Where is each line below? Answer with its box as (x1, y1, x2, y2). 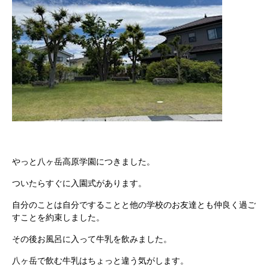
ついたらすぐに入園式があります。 (12, 178, 147, 188)
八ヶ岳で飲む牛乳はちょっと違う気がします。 (12, 256, 189, 265)
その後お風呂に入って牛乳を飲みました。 (12, 234, 172, 244)
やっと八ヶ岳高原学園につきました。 (12, 157, 155, 166)
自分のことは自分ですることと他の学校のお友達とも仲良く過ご (12, 200, 256, 210)
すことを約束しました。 (12, 213, 104, 222)
